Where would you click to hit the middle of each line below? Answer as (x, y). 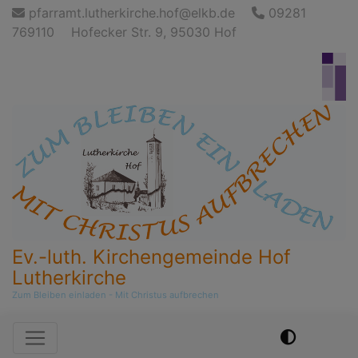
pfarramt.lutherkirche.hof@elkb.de (130, 13)
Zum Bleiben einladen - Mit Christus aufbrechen (115, 294)
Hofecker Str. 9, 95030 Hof (154, 32)
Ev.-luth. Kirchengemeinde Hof (151, 257)
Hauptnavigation (113, 336)
